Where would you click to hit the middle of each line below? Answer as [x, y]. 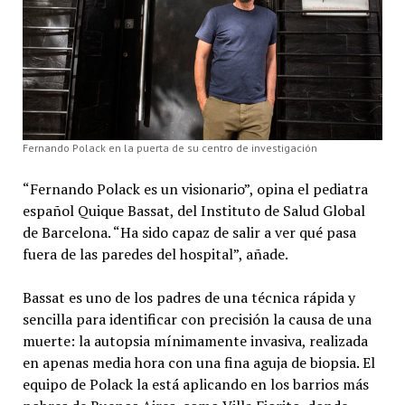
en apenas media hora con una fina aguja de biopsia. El [198, 362]
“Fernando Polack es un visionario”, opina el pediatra [195, 188]
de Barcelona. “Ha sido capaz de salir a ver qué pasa [189, 232]
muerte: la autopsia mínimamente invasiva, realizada [195, 340]
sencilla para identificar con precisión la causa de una [197, 319]
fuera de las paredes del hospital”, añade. [155, 254]
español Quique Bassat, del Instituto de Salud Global [193, 210]
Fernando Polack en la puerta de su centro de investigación [170, 147]
